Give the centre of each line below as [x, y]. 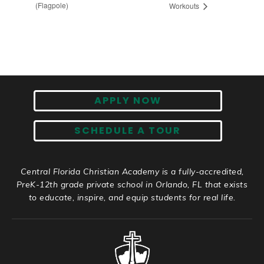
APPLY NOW [128, 101]
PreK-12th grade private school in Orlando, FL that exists [132, 185]
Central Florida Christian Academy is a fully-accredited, [132, 172]
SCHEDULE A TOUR [128, 131]
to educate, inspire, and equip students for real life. [132, 198]
